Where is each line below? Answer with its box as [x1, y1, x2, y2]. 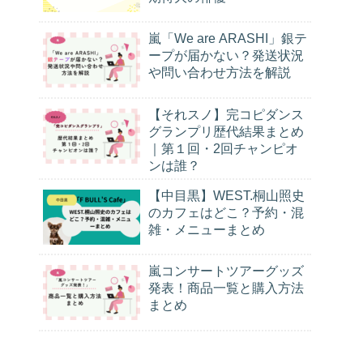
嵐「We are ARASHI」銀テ [148, 31, 307, 46]
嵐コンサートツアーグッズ [148, 263, 304, 279]
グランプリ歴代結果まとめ [148, 123, 304, 139]
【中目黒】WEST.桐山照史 [148, 187, 305, 203]
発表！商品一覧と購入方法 [148, 280, 304, 296]
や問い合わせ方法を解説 [148, 65, 291, 80]
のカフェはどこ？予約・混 [148, 204, 304, 220]
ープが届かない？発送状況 [148, 48, 304, 63]
